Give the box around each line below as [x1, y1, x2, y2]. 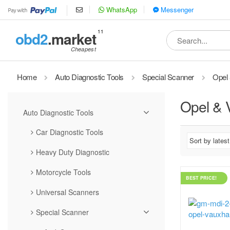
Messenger [159, 5, 194, 14]
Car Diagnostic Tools [36, 126, 103, 137]
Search [166, 29, 191, 41]
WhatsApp [104, 5, 137, 14]
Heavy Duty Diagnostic [36, 146, 109, 157]
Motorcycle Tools [36, 166, 91, 177]
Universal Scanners [36, 186, 99, 197]
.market [48, 28, 96, 49]
